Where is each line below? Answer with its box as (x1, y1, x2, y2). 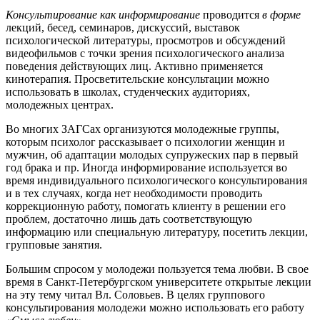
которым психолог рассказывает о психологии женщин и (6, 135, 285, 148)
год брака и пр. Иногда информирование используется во (6, 161, 287, 174)
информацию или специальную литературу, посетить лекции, (6, 225, 308, 238)
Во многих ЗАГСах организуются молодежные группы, (6, 122, 279, 135)
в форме (262, 8, 301, 21)
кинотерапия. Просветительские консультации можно (6, 72, 269, 85)
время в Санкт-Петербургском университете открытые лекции (6, 275, 311, 288)
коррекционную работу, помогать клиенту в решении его (6, 199, 286, 212)
